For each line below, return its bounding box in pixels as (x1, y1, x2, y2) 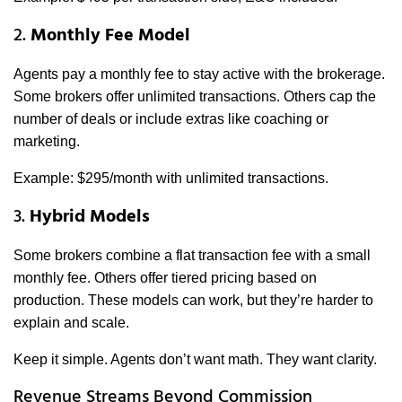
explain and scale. (13, 315, 129, 331)
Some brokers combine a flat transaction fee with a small (13, 248, 371, 264)
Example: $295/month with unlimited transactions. (13, 170, 328, 187)
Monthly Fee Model (31, 22, 190, 51)
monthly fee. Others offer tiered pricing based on (13, 270, 317, 286)
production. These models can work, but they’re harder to (13, 293, 373, 309)
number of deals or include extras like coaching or (13, 111, 328, 127)
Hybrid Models (30, 203, 150, 232)
